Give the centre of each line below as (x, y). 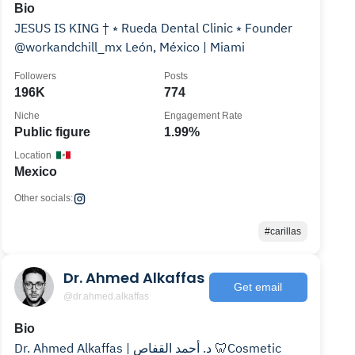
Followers (36, 76)
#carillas (282, 231)
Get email (258, 286)
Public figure (53, 132)
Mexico (36, 172)
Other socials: (44, 198)
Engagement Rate (204, 116)
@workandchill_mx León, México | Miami (185, 47)
